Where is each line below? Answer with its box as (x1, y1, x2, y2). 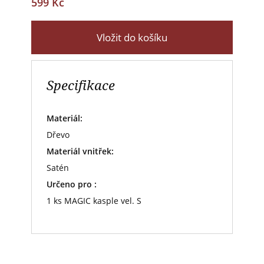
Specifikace (47, 76, 115, 94)
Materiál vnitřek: (47, 146, 114, 157)
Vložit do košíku (97, 31, 167, 45)
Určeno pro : (47, 179, 97, 190)
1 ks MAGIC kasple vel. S (47, 195, 141, 207)
